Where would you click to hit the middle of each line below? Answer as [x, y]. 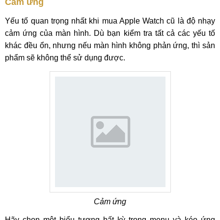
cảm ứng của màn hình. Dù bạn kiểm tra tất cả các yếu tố [110, 33]
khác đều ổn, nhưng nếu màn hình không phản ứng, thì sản [110, 45]
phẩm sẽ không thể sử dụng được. [65, 58]
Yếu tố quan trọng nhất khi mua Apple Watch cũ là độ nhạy [110, 21]
